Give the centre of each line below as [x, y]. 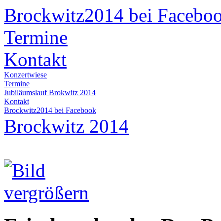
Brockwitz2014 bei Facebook [50, 110]
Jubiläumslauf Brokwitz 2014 [50, 92]
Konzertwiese [25, 75]
